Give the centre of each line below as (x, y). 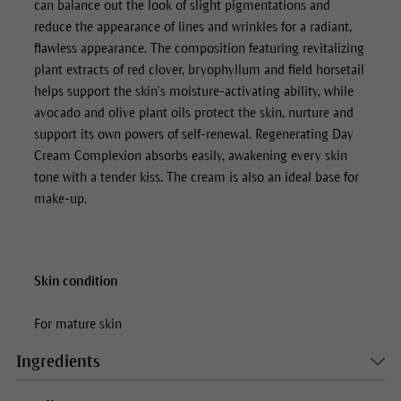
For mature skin (77, 324)
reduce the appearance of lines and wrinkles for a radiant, (192, 27)
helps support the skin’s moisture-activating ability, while (193, 92)
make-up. (60, 199)
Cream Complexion (87, 156)
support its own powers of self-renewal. (144, 135)
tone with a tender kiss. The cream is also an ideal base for (196, 178)
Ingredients (58, 362)
